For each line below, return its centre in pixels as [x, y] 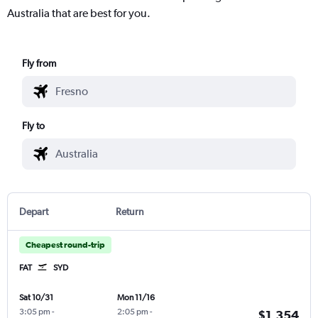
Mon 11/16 [136, 297]
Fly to [34, 125]
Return [130, 211]
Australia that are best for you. [79, 13]
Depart [34, 211]
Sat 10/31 [36, 297]
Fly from [39, 63]
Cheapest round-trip [65, 245]
